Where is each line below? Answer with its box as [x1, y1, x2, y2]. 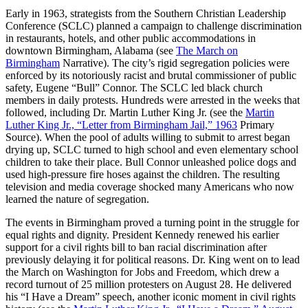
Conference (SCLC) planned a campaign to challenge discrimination [5, 20, 302, 32]
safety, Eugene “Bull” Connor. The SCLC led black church [5, 82, 263, 94]
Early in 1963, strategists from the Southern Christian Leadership [5, 8, 286, 20]
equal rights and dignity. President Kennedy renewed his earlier [5, 229, 279, 241]
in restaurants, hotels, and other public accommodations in [5, 32, 256, 45]
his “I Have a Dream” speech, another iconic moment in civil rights [5, 291, 296, 303]
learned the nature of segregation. [5, 193, 149, 206]
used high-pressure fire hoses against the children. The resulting [5, 168, 280, 181]
